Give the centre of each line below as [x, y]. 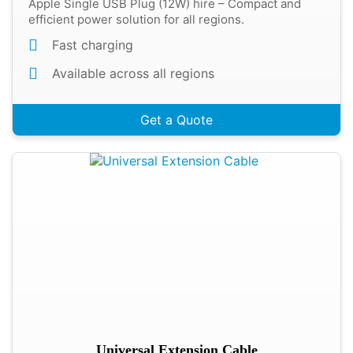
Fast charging [93, 45]
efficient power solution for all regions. [136, 19]
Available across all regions [133, 73]
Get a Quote [176, 120]
